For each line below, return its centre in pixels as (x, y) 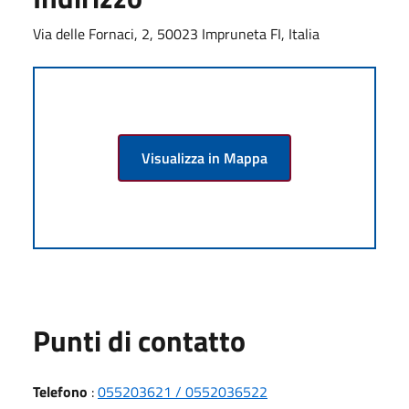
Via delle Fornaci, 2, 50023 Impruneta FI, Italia (176, 33)
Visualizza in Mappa (204, 157)
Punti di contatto (139, 340)
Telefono (60, 391)
